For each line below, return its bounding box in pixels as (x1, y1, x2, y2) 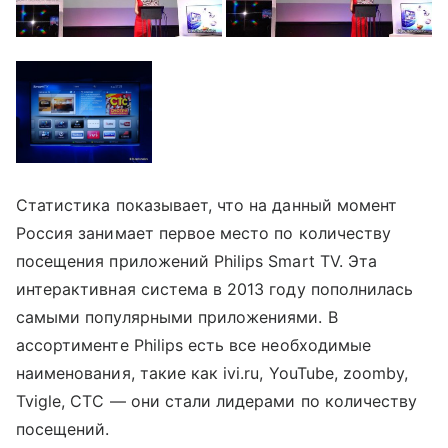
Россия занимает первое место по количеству (16, 222, 392, 243)
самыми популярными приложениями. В (16, 306, 338, 327)
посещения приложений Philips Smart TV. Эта (16, 250, 378, 271)
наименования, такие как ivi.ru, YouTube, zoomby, (16, 362, 409, 383)
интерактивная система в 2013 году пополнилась (16, 278, 414, 299)
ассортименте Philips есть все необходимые (16, 334, 371, 355)
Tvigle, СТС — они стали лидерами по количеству (16, 390, 418, 411)
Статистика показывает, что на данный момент (16, 194, 398, 215)
